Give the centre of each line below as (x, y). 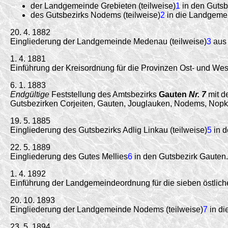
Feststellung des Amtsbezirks (104, 94)
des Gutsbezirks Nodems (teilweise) (95, 15)
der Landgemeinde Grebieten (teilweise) (103, 6)
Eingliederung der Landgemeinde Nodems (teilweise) (107, 209)
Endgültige (30, 94)
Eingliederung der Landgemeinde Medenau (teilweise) (108, 41)
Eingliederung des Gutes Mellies (69, 156)
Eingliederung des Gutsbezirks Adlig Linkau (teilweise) (109, 130)
